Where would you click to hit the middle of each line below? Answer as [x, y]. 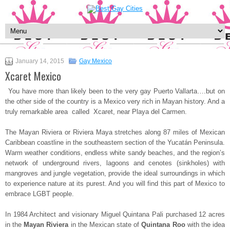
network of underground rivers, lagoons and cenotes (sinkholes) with [115, 163]
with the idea [205, 225]
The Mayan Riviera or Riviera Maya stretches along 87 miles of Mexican [115, 132]
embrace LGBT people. [40, 194]
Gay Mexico [95, 61]
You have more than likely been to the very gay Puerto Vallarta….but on [117, 91]
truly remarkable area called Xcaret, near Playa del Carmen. [96, 112]
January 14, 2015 [40, 61]
